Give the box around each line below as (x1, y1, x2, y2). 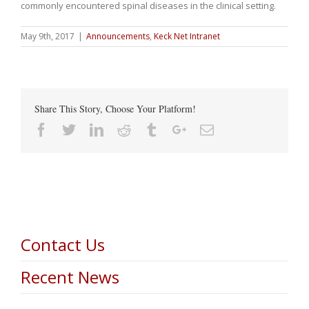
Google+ (186, 121, 234, 136)
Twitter (75, 121, 116, 136)
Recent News (21, 265, 119, 288)
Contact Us (21, 232, 105, 256)
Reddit (130, 121, 168, 136)
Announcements (86, 30, 150, 42)
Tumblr (158, 121, 199, 136)
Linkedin (103, 121, 153, 136)
